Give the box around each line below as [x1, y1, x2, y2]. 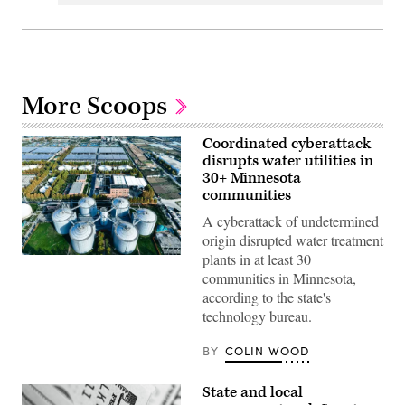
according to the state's [202, 287, 331, 306]
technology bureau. [202, 306, 312, 325]
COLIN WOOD [224, 342, 310, 359]
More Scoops [22, 89, 173, 123]
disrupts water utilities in [202, 150, 373, 171]
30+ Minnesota [202, 167, 301, 188]
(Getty [21, 251, 54, 268]
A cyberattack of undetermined [202, 211, 379, 231]
